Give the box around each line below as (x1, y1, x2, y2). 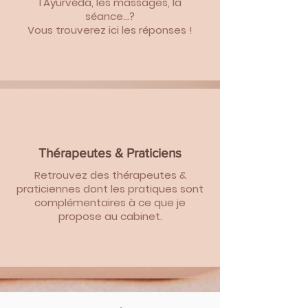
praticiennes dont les (16, 181, 128, 196)
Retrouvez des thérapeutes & (34, 168, 186, 182)
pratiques (128, 181, 177, 196)
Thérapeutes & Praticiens (38, 146, 181, 160)
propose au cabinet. (58, 209, 162, 223)
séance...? (85, 9, 135, 23)
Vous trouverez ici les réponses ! (27, 23, 192, 37)
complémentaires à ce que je (34, 195, 186, 210)
